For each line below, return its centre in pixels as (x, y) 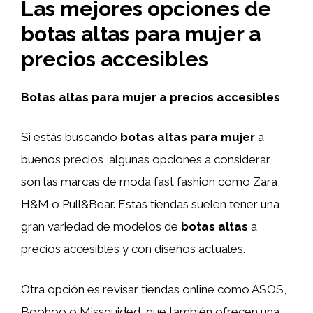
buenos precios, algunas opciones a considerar (146, 159)
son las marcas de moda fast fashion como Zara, (151, 182)
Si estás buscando (71, 137)
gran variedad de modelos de (101, 226)
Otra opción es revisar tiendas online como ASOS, (154, 289)
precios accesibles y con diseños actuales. (133, 249)
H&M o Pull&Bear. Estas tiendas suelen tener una (150, 204)
